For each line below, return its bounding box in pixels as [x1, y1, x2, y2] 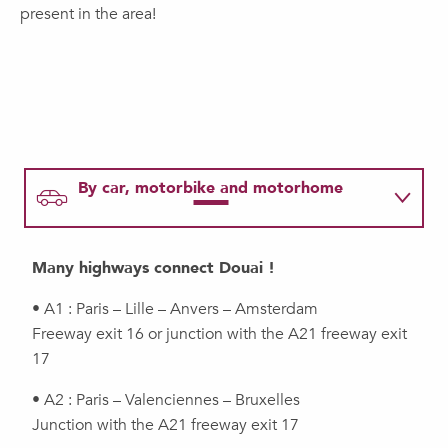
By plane [78, 293, 143, 316]
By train [78, 235, 138, 258]
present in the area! [20, 3, 156, 26]
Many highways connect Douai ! [32, 257, 275, 280]
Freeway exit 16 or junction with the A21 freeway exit [32, 323, 407, 346]
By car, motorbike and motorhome [78, 177, 343, 200]
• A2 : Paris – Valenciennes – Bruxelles [32, 389, 300, 412]
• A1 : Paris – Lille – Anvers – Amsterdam [32, 298, 318, 321]
